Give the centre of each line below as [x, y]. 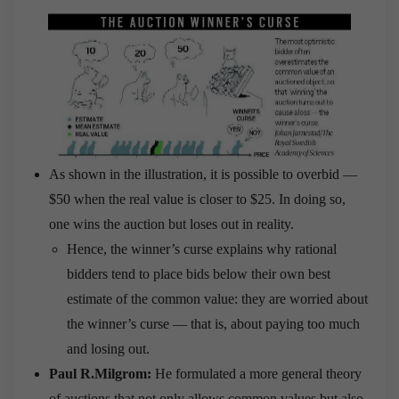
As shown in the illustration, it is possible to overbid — [203, 175]
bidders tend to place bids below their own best [199, 274]
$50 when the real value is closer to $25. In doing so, [197, 199]
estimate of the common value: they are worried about [217, 299]
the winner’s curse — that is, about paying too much [213, 324]
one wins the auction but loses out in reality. [171, 224]
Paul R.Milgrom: [102, 374]
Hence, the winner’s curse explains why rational [202, 249]
